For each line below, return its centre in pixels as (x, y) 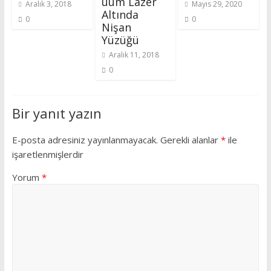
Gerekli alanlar (190, 140)
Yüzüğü (120, 40)
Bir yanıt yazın (57, 113)
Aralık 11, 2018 (134, 55)
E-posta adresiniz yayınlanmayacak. (85, 140)
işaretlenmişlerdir (47, 154)
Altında (120, 15)
